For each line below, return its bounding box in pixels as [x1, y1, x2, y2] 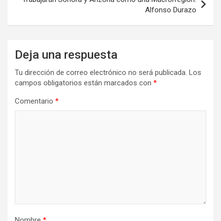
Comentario [15, 97, 55, 106]
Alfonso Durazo [145, 5, 196, 15]
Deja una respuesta [15, 48, 117, 62]
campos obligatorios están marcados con [15, 78, 153, 88]
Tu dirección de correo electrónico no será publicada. [15, 68, 187, 77]
